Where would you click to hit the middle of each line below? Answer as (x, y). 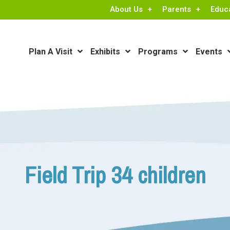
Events (209, 52)
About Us (126, 9)
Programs (158, 52)
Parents (177, 9)
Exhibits (105, 52)
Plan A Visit (51, 52)
